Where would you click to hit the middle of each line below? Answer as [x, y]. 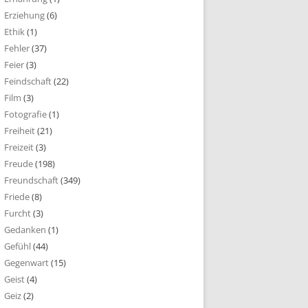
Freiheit [20, 131]
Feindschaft [28, 81]
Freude [19, 164]
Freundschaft [31, 180]
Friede [17, 197]
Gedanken [25, 230]
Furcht [18, 213]
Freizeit [19, 147]
